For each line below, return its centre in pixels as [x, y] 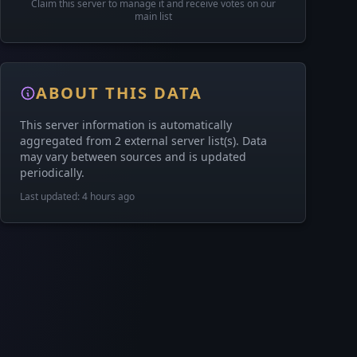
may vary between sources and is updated [133, 157]
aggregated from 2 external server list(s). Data [143, 141]
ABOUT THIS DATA [119, 93]
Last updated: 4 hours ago [77, 196]
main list [153, 16]
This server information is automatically [126, 125]
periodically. [52, 173]
